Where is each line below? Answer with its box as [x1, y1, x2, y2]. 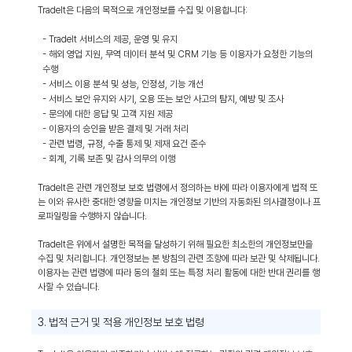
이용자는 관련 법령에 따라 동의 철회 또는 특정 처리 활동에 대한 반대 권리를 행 [38, 267, 320, 278]
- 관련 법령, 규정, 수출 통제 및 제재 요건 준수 [42, 138, 206, 149]
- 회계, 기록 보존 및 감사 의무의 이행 [42, 153, 175, 164]
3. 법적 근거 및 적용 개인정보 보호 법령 [38, 316, 204, 328]
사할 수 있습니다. [38, 281, 100, 292]
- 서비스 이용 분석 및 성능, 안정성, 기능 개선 [42, 79, 203, 90]
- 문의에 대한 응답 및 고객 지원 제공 [42, 108, 173, 119]
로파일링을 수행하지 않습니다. [38, 211, 147, 222]
